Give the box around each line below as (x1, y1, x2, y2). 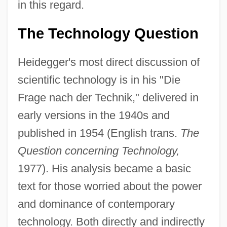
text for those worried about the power (17, 179, 202, 193)
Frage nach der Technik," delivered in (17, 91, 199, 104)
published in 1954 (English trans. (17, 126, 180, 139)
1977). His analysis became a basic (17, 162, 191, 175)
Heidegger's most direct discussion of (17, 55, 200, 68)
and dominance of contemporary (17, 197, 175, 210)
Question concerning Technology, (17, 144, 179, 157)
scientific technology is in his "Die (17, 73, 180, 86)
